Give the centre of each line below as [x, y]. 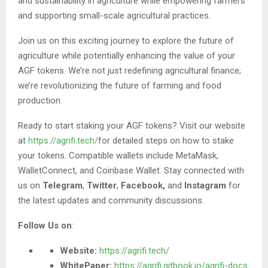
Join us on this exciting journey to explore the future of [126, 41]
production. [40, 101]
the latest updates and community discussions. [111, 201]
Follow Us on [45, 226]
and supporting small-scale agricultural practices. [114, 16]
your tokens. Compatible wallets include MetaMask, [118, 156]
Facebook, [143, 186]
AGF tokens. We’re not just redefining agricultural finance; [130, 71]
